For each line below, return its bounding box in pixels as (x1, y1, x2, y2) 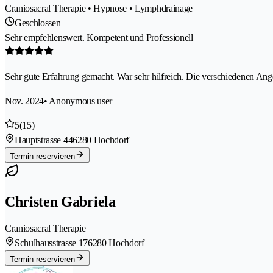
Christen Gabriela (5, 193, 116, 210)
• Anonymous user (44, 95, 113, 106)
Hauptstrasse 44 (15, 134, 73, 145)
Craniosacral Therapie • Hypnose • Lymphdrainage (5, 2, 193, 13)
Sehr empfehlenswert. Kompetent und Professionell (5, 32, 193, 43)
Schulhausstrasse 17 (15, 237, 88, 248)
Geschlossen (15, 17, 61, 28)
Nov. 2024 (5, 95, 44, 106)
